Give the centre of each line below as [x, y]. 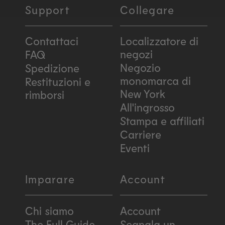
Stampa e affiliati [162, 121]
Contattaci [52, 41]
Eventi [135, 148]
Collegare [147, 10]
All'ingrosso [147, 107]
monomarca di [155, 81]
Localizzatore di [159, 41]
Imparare [50, 179]
